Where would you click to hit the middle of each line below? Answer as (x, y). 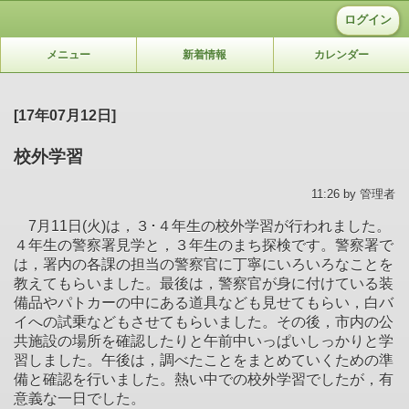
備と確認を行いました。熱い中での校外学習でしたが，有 (204, 379)
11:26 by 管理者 (353, 194)
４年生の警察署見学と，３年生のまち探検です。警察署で (204, 245)
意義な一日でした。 (79, 398)
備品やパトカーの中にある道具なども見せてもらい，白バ (204, 302)
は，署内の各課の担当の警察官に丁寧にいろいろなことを (204, 264)
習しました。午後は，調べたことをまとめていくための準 (204, 360)
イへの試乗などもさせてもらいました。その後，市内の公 (204, 321)
